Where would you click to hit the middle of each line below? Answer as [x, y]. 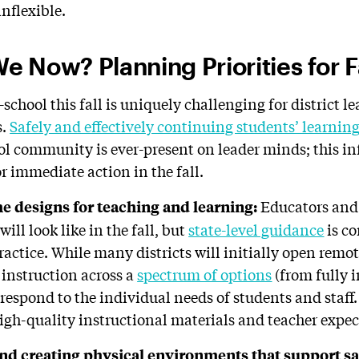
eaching [133, 206]
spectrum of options [205, 274]
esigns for [61, 206]
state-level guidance [256, 229]
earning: [230, 206]
